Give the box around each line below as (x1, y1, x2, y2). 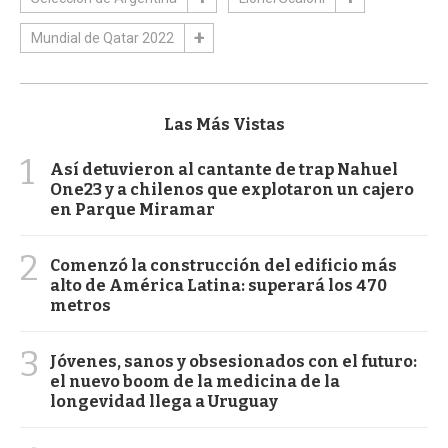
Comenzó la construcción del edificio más (50, 255, 397, 275)
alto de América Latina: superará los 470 (50, 275, 387, 295)
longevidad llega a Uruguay (50, 391, 278, 411)
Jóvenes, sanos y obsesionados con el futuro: (50, 351, 417, 371)
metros (50, 295, 111, 315)
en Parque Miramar (50, 199, 215, 219)
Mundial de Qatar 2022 (31, 29, 174, 46)
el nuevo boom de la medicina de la (50, 371, 340, 391)
